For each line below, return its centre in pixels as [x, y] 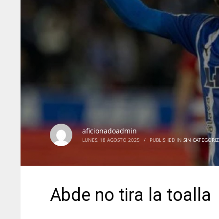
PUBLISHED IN [166, 140]
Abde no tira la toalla [131, 195]
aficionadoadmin [109, 131]
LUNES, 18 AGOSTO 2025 [111, 140]
